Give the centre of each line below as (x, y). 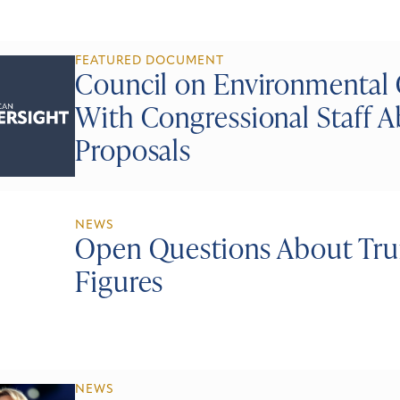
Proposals (133, 149)
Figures (120, 280)
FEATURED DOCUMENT (150, 61)
